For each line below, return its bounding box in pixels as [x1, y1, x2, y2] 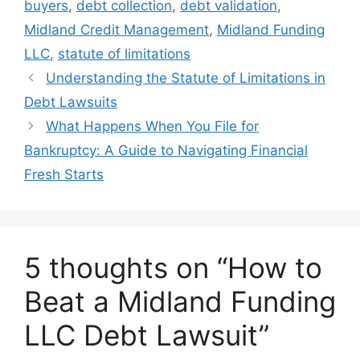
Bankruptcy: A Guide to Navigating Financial [24, 142, 308, 159]
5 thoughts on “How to [24, 251, 322, 285]
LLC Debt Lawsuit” [24, 318, 269, 353]
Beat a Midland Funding [24, 284, 336, 319]
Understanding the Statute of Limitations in [46, 70, 326, 87]
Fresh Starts [24, 166, 104, 183]
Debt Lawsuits [24, 94, 117, 111]
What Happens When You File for [46, 118, 260, 135]
